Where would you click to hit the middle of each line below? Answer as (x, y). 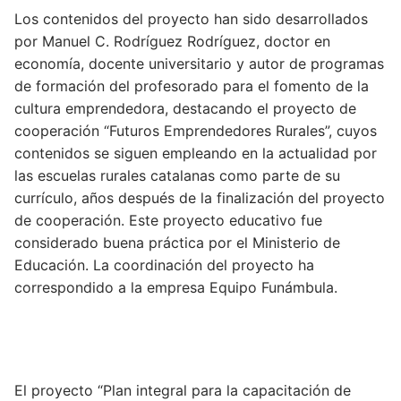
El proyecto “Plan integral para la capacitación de (183, 390)
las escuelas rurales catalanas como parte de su (177, 175)
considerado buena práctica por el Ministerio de (177, 242)
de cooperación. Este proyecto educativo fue (168, 220)
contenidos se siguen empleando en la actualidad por (196, 153)
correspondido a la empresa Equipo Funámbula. (176, 287)
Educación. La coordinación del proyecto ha (164, 264)
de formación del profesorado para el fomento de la (192, 85)
